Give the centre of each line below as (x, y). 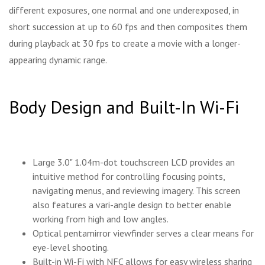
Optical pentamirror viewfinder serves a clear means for (143, 233)
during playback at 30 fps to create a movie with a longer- (125, 43)
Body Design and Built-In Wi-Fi (124, 106)
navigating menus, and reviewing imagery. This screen (136, 190)
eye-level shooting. (71, 247)
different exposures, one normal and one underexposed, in (124, 10)
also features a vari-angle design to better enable (132, 204)
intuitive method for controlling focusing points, (129, 176)
